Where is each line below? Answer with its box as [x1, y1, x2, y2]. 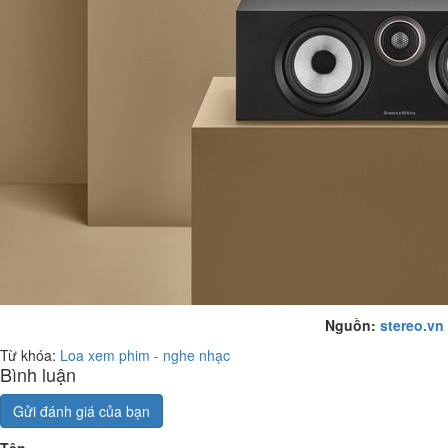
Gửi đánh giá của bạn [13, 401, 150, 421]
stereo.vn [380, 315, 444, 335]
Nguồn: [325, 315, 380, 335]
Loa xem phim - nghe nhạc [60, 345, 230, 365]
